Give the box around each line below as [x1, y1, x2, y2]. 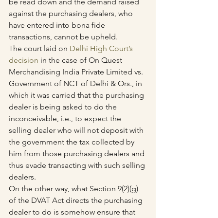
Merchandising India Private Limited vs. [9, 67, 145, 77]
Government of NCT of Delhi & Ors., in [9, 79, 144, 89]
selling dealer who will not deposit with [9, 126, 145, 135]
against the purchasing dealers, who [9, 9, 135, 18]
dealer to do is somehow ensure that [9, 207, 137, 217]
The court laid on [9, 44, 70, 54]
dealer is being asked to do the [9, 102, 119, 112]
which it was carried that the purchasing [9, 91, 146, 100]
